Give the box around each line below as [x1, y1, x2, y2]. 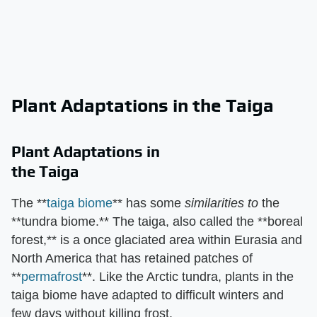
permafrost [21, 270, 82, 284]
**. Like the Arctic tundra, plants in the [82, 270, 294, 284]
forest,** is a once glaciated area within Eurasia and [11, 233, 302, 247]
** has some [113, 196, 185, 210]
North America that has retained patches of [11, 251, 253, 265]
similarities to [185, 196, 258, 210]
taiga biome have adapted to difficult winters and [11, 288, 284, 302]
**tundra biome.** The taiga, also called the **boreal [11, 214, 303, 229]
